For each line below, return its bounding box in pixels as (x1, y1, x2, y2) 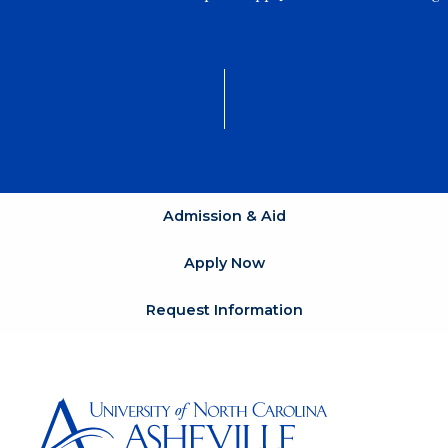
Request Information (145, 301, 303, 320)
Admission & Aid (162, 207, 286, 226)
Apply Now (183, 254, 265, 273)
